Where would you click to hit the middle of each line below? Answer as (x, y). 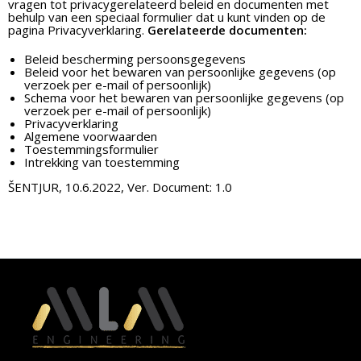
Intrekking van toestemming (102, 162)
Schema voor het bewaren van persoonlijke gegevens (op (184, 98)
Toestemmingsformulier (91, 149)
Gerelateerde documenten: (227, 30)
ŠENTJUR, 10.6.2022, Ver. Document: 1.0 (120, 187)
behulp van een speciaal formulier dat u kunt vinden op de (167, 17)
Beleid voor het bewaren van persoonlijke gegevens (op (180, 72)
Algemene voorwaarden (91, 136)
